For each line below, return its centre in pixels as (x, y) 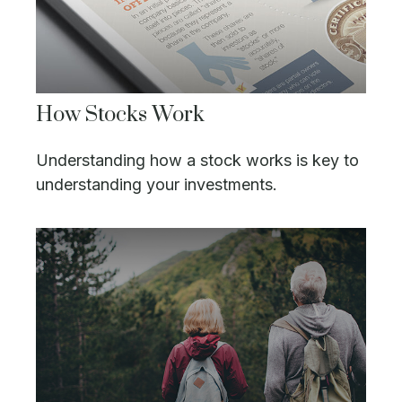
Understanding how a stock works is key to (197, 161)
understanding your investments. (157, 185)
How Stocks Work (120, 115)
